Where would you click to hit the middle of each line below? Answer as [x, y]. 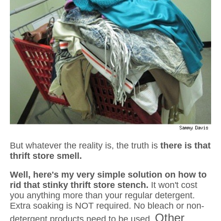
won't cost [178, 185]
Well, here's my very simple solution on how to [108, 175]
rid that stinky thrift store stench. [80, 185]
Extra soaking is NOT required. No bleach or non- [107, 206]
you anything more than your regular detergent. [102, 196]
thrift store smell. [46, 156]
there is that [185, 146]
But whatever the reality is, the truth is [85, 146]
